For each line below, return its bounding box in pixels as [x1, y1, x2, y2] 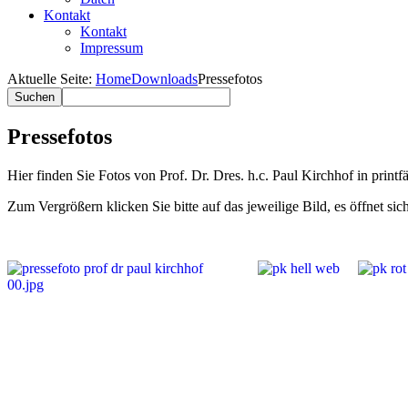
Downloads [131, 71, 198, 87]
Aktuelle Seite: [7, 71, 96, 87]
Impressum [80, 40, 143, 56]
